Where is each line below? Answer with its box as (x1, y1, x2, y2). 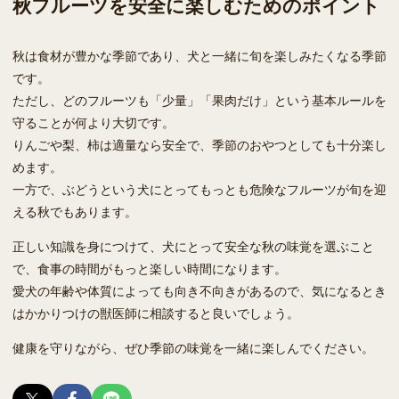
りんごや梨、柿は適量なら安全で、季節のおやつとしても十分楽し (12, 134, 387, 153)
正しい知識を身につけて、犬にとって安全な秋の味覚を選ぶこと (12, 236, 374, 255)
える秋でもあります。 (12, 201, 137, 220)
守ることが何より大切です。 (12, 112, 175, 131)
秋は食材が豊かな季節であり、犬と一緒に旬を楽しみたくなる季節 (12, 45, 387, 64)
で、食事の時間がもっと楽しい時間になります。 (12, 258, 287, 277)
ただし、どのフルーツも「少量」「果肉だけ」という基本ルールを (12, 90, 387, 109)
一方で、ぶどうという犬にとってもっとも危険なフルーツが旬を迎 (12, 179, 387, 198)
